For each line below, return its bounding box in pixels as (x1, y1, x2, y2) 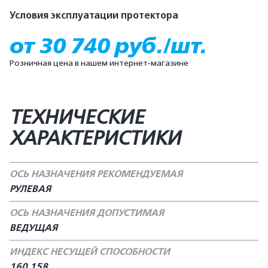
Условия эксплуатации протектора (10, 10, 178, 22)
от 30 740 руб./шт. (10, 33, 207, 58)
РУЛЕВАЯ (10, 183, 51, 195)
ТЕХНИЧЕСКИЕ (10, 106, 144, 128)
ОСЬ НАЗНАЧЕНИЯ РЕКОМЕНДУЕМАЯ (10, 168, 182, 180)
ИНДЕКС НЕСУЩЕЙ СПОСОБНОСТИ (10, 246, 170, 258)
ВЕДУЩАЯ (10, 222, 57, 234)
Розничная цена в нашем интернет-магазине (10, 58, 188, 68)
